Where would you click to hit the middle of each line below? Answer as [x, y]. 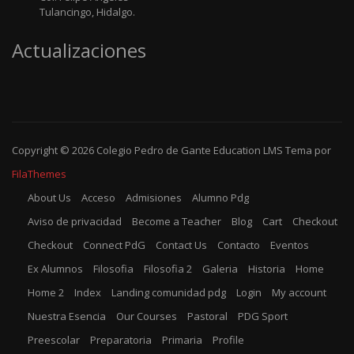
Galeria [220, 269]
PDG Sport [263, 316]
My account [299, 293]
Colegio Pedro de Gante [154, 151]
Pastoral [207, 316]
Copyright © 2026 [54, 151]
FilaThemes [39, 174]
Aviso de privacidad [75, 222]
